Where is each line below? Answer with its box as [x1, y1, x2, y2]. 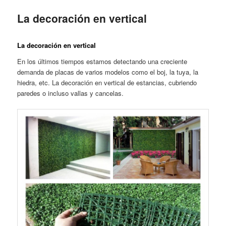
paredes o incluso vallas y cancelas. [17, 88, 124, 98]
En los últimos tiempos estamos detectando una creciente [17, 56, 188, 66]
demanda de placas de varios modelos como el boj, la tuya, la [17, 67, 199, 77]
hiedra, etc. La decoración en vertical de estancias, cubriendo [17, 77, 197, 87]
